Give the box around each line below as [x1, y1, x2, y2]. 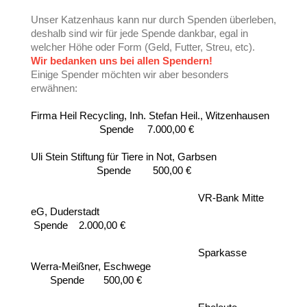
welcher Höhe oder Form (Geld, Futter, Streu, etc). [31, 41, 255, 53]
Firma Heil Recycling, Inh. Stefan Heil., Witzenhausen [31, 110, 272, 121]
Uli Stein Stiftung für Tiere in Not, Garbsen [31, 151, 217, 162]
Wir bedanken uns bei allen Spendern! [31, 55, 212, 66]
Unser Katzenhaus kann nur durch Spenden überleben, [31, 14, 276, 25]
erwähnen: [31, 82, 77, 94]
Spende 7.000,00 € [99, 123, 194, 135]
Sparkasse [31, 247, 247, 258]
